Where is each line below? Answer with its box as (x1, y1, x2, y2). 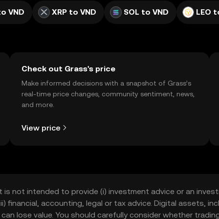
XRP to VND (52, 7, 96, 17)
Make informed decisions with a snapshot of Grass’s (22, 79, 191, 87)
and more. (22, 101, 54, 109)
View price (22, 123, 61, 132)
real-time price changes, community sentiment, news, (22, 90, 195, 98)
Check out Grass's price (22, 64, 115, 73)
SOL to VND (124, 7, 169, 17)
